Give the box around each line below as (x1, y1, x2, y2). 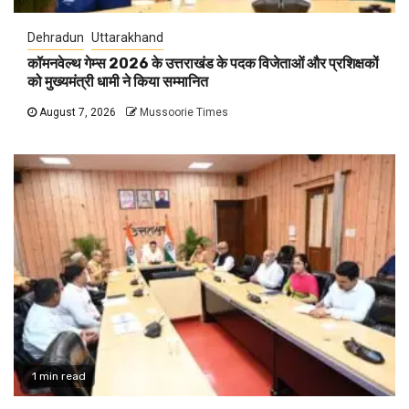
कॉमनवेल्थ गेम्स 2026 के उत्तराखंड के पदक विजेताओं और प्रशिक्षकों (27, 54, 379, 72)
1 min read (32, 369, 86, 383)
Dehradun (27, 29, 84, 45)
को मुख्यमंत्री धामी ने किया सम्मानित (27, 72, 208, 90)
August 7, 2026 (37, 105, 116, 119)
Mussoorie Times (140, 105, 228, 119)
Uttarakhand (91, 29, 163, 45)
